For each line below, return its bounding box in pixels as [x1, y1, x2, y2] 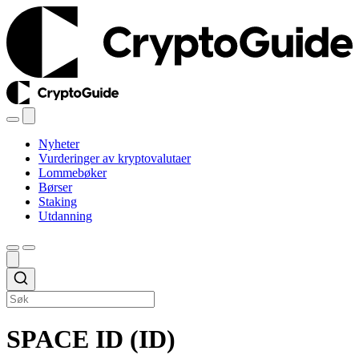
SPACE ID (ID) [6, 324, 175, 353]
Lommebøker [38, 165, 107, 179]
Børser [38, 179, 72, 194]
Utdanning [38, 208, 92, 223]
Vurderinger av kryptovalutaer [38, 151, 191, 165]
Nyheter [38, 136, 79, 151]
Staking [38, 194, 77, 208]
